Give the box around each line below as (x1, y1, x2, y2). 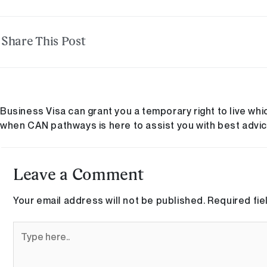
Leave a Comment (13, 167, 144, 184)
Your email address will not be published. (13, 194, 206, 206)
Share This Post (1, 36, 86, 48)
